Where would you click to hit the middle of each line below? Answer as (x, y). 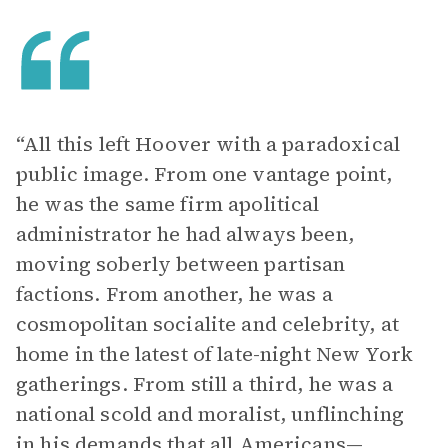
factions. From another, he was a (174, 294)
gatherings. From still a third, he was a (204, 384)
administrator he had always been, (185, 234)
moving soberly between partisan (181, 264)
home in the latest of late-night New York (215, 354)
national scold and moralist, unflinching (210, 414)
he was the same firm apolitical (168, 204)
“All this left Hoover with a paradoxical (208, 144)
